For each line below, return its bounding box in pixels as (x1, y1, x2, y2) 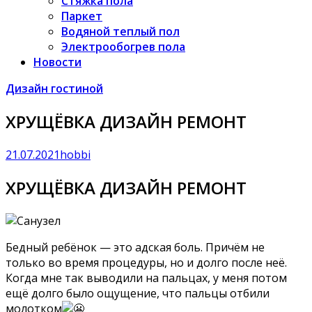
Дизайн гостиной (6, 81, 103, 96)
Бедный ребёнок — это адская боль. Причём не (6, 239, 265, 255)
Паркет (61, 8, 102, 24)
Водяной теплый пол (61, 24, 180, 39)
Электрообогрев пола (61, 39, 185, 54)
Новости (33, 54, 81, 70)
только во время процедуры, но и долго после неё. (6, 254, 287, 270)
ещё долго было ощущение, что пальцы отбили (6, 285, 270, 301)
